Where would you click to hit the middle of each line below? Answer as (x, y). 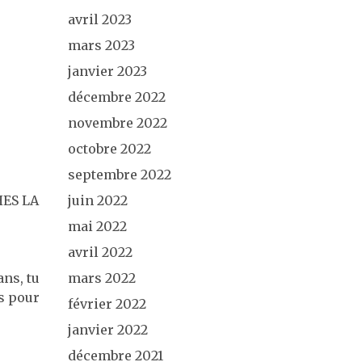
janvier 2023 (107, 71)
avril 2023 (99, 19)
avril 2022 (100, 252)
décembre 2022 (116, 97)
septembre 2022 (119, 175)
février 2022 (107, 304)
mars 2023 (101, 45)
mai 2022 (97, 226)
